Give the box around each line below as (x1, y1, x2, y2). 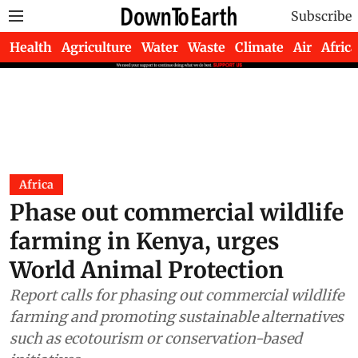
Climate (235, 39, 284, 55)
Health (10, 39, 52, 55)
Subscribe (291, 8, 352, 24)
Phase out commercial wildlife (10, 230, 344, 259)
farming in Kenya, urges (10, 259, 279, 288)
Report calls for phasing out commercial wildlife (10, 318, 344, 336)
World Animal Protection (10, 288, 284, 316)
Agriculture (62, 39, 132, 55)
